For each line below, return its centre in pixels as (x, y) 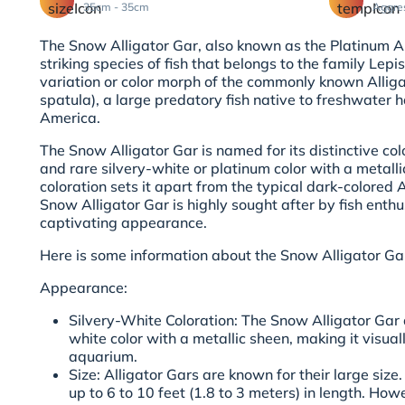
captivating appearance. (123, 223)
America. (70, 118)
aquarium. (103, 357)
